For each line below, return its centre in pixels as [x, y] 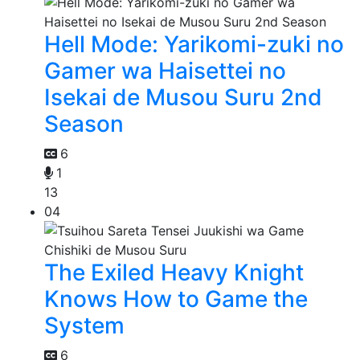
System [84, 326]
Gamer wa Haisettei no [165, 71]
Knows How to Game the [176, 299]
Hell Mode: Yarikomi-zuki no [194, 45]
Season [84, 124]
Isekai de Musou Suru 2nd [183, 98]
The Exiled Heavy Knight [174, 273]
